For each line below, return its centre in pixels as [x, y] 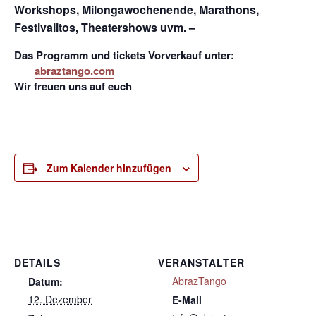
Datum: [45, 281]
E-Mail [187, 300]
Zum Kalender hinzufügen [109, 168]
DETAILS [37, 262]
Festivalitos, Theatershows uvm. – [105, 27]
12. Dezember [60, 299]
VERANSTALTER [201, 262]
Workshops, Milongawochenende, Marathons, [136, 10]
